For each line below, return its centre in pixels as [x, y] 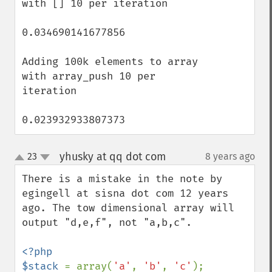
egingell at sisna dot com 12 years [125, 193]
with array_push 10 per [89, 76]
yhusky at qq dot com [112, 157]
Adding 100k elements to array [110, 62]
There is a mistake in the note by [122, 179]
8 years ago [230, 156]
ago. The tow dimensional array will [128, 208]
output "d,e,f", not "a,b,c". [107, 223]
